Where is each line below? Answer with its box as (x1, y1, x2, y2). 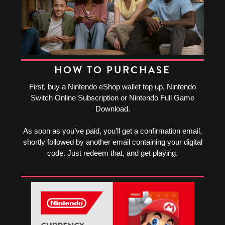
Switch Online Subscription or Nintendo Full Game (31, 93, 194, 102)
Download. (95, 104, 130, 114)
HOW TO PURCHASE (54, 62, 171, 78)
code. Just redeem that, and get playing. (47, 149, 178, 158)
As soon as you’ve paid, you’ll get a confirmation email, (23, 127, 202, 136)
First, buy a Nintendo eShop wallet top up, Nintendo (29, 82, 196, 91)
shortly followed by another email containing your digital (23, 138, 202, 147)
